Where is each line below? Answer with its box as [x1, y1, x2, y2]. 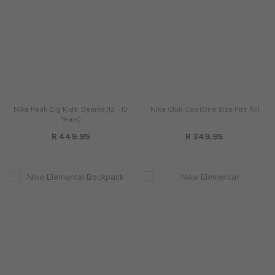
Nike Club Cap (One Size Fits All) [150, 105, 259, 115]
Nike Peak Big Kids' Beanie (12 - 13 [14, 105, 128, 115]
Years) [61, 115, 80, 125]
